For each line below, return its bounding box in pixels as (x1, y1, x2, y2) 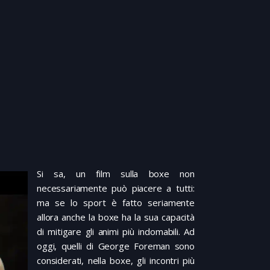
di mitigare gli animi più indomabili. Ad (37, 225, 195, 238)
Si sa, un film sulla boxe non (37, 168, 195, 180)
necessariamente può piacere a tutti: (37, 182, 195, 195)
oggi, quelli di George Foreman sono (37, 240, 195, 253)
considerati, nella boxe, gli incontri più (37, 254, 195, 267)
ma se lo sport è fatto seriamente (37, 196, 195, 209)
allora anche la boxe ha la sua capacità (37, 211, 195, 224)
